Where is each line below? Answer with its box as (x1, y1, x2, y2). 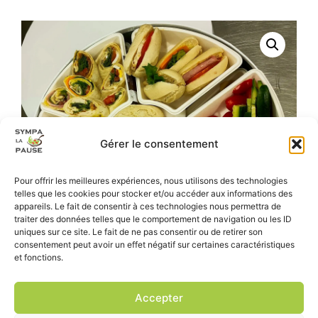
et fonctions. (14, 252, 63, 263)
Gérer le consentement (99, 137, 219, 150)
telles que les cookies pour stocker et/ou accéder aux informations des (14, 188, 292, 199)
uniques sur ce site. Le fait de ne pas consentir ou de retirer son (14, 226, 263, 237)
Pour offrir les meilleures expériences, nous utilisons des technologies (14, 175, 287, 186)
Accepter (135, 290, 183, 305)
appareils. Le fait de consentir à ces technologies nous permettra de (14, 201, 281, 212)
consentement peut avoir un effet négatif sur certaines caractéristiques (14, 239, 295, 250)
